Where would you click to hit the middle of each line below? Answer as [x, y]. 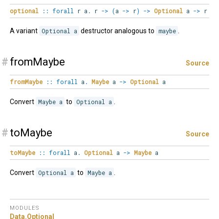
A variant [24, 31]
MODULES [24, 208]
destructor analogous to [118, 31]
